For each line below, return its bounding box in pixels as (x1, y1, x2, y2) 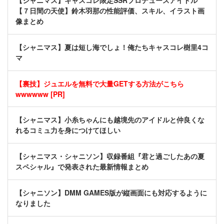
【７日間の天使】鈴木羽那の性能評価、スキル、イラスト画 (15, 5, 204, 16)
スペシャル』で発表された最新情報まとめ (15, 161, 148, 172)
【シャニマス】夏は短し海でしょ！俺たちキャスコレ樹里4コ (15, 42, 208, 52)
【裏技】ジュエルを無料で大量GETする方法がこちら (15, 78, 184, 89)
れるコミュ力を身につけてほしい (15, 125, 120, 135)
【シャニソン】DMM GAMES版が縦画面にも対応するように (15, 187, 207, 198)
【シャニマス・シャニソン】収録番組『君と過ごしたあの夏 (15, 151, 204, 161)
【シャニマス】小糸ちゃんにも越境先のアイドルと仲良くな (15, 114, 204, 125)
